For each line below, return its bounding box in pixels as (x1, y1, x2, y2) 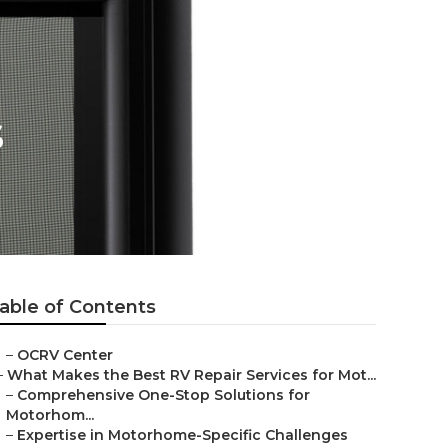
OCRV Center (17, 346, 113, 364)
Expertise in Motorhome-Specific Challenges (17, 426, 348, 444)
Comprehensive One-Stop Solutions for (17, 386, 310, 404)
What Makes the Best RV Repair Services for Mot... (7, 366, 376, 384)
